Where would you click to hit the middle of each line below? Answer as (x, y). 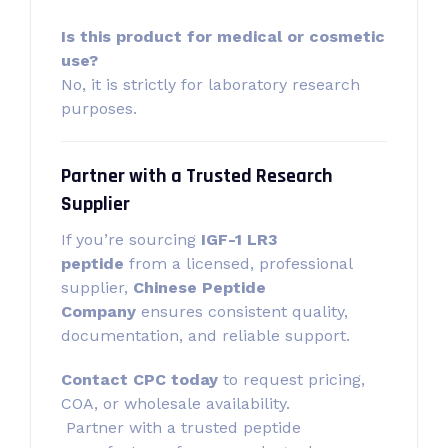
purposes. (99, 108)
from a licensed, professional (238, 263)
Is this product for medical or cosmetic (223, 36)
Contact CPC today (139, 379)
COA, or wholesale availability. (175, 403)
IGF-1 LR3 (239, 239)
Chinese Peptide (199, 287)
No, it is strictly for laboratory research (210, 84)
